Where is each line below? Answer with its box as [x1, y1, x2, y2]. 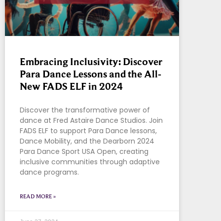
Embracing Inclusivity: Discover [20, 56, 162, 68]
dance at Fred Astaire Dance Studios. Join [20, 115, 163, 126]
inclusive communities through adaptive [20, 157, 160, 167]
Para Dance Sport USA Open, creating [20, 147, 148, 157]
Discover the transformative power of [20, 105, 150, 115]
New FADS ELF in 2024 [20, 80, 123, 93]
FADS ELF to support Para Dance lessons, [20, 126, 157, 136]
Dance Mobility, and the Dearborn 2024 [20, 136, 154, 147]
